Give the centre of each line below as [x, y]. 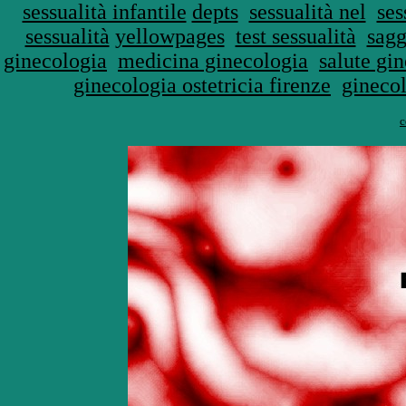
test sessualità [295, 36]
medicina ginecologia [213, 61]
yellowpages [169, 36]
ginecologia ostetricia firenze [202, 85]
